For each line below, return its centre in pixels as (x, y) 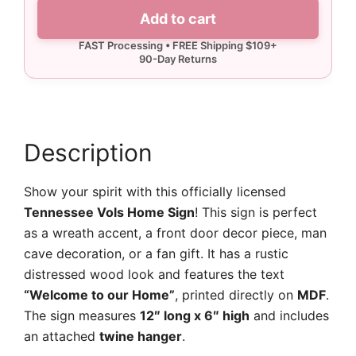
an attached (62, 336)
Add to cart (178, 18)
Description (88, 153)
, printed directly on (236, 295)
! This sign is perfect (256, 212)
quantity (100, 86)
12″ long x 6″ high (195, 315)
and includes (289, 315)
